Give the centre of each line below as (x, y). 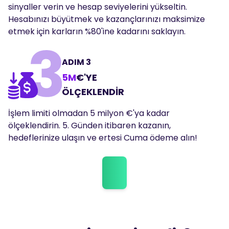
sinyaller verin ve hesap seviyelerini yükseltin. (98, 7)
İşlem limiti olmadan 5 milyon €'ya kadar (89, 113)
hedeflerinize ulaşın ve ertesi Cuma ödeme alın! (103, 138)
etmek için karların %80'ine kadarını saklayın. (97, 31)
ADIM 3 (76, 62)
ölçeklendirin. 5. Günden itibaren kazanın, (89, 125)
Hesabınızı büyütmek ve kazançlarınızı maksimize (107, 19)
